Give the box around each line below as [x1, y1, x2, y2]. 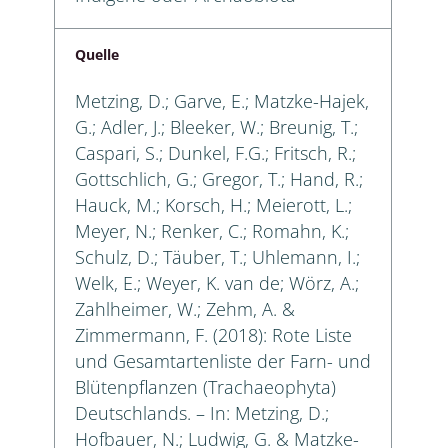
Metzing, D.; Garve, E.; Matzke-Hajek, [75, 88, 369, 113]
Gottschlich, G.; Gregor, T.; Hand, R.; [75, 166, 363, 191]
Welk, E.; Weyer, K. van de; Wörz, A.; [75, 270, 359, 295]
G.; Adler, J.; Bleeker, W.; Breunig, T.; [75, 114, 358, 139]
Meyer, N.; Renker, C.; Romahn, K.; [75, 218, 349, 243]
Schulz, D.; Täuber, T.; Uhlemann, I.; [75, 244, 360, 269]
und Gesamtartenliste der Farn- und [75, 348, 371, 373]
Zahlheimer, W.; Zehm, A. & [75, 296, 295, 321]
